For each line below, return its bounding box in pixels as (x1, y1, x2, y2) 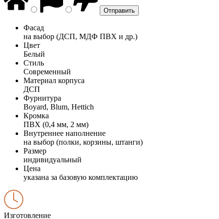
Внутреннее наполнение (23, 129, 106, 137)
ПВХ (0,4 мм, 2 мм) (23, 120, 88, 129)
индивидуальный (23, 155, 82, 164)
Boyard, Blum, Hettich (23, 102, 94, 111)
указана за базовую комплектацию (23, 173, 138, 181)
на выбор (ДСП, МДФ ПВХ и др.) (23, 32, 137, 41)
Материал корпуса (23, 76, 85, 85)
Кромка (23, 111, 49, 120)
